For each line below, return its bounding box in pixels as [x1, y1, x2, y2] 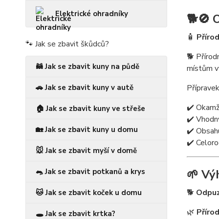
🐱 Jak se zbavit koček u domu [36, 188, 142, 198]
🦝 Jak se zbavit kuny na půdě [36, 62, 139, 72]
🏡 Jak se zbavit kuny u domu [36, 125, 138, 135]
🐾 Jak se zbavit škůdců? [25, 39, 109, 50]
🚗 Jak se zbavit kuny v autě [36, 83, 133, 93]
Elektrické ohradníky [55, 9, 128, 19]
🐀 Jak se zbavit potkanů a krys [36, 167, 145, 177]
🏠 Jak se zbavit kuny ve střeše [36, 104, 145, 114]
